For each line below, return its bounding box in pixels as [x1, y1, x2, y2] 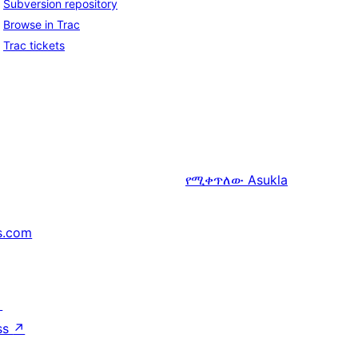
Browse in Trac [3, 18, 80, 32]
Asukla [248, 172, 288, 189]
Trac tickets [3, 38, 65, 53]
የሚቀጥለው [185, 172, 248, 189]
